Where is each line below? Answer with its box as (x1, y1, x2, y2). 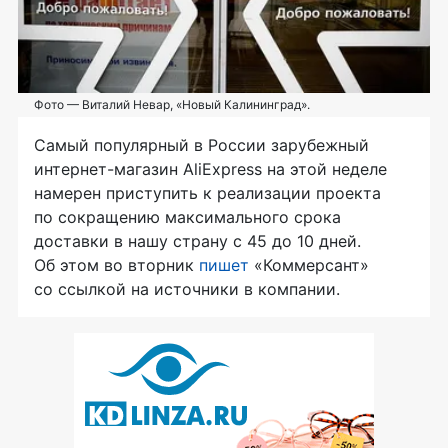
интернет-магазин (34, 159, 178, 180)
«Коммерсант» (249, 255, 369, 276)
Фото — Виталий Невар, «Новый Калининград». (34, 97, 310, 113)
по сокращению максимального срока (34, 207, 341, 228)
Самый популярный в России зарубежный (34, 135, 369, 156)
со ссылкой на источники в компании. (34, 279, 340, 300)
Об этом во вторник (34, 255, 199, 276)
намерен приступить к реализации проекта (34, 183, 381, 204)
